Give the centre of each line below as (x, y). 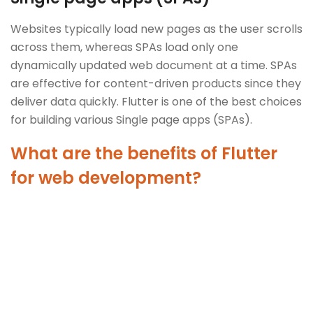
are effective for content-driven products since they (156, 83)
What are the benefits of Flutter (144, 153)
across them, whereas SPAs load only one (124, 47)
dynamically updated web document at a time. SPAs (154, 65)
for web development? (106, 177)
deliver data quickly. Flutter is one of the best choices (156, 101)
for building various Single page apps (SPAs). (131, 119)
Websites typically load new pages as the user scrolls (156, 29)
